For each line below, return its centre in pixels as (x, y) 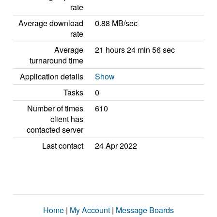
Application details (52, 76)
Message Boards (145, 210)
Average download (51, 23)
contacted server (55, 130)
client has (67, 119)
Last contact (63, 146)
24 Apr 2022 (116, 146)
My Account (90, 210)
